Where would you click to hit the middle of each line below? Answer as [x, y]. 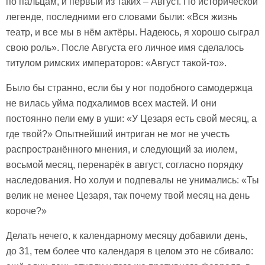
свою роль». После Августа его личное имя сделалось [125, 47]
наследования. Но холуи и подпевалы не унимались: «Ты [132, 180]
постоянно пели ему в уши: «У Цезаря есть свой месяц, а [131, 118]
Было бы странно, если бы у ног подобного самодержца [129, 88]
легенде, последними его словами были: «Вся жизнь [122, 17]
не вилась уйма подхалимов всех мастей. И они [111, 103]
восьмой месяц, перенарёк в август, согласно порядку [125, 164]
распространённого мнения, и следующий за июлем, [122, 149]
